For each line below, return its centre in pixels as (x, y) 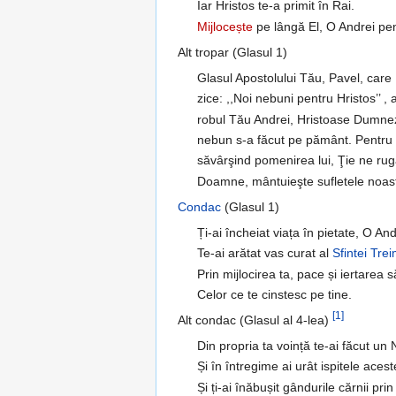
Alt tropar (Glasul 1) (232, 52)
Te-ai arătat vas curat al (265, 253)
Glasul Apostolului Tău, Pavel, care (295, 77)
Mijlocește (225, 26)
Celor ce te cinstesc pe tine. (275, 294)
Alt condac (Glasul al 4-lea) (255, 320)
